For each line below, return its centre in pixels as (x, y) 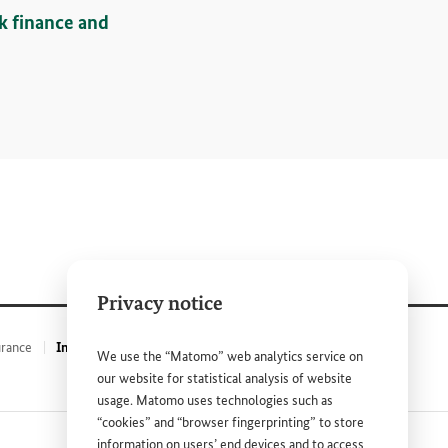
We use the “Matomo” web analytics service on (230, 356)
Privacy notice (160, 303)
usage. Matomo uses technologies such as (215, 400)
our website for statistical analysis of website (224, 378)
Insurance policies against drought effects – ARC (199, 347)
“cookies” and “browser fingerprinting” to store (230, 422)
